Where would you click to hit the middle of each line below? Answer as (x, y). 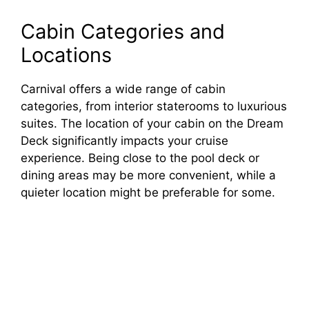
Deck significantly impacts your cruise (124, 140)
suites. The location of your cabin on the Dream (152, 123)
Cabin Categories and (123, 31)
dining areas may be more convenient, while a (148, 175)
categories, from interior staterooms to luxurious (154, 106)
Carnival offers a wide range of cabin (123, 89)
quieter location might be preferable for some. (148, 192)
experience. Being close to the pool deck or (140, 158)
